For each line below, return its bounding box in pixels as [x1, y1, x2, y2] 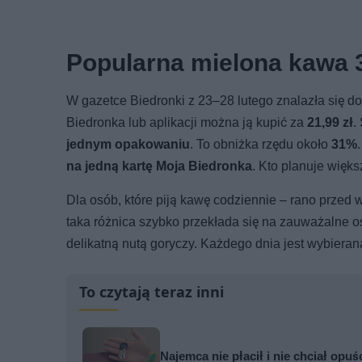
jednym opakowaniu [66, 136, 190, 152]
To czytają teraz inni [79, 281, 224, 301]
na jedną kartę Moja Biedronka [66, 158, 252, 174]
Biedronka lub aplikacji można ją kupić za [66, 114, 307, 130]
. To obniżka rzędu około [190, 136, 331, 152]
